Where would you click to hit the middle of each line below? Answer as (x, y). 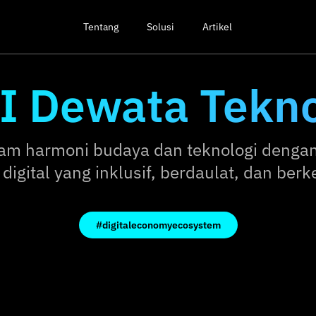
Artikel (218, 27)
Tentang (101, 27)
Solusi (161, 27)
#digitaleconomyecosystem (158, 225)
